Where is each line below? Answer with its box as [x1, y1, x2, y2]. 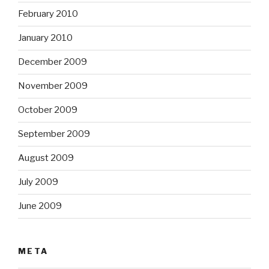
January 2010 [18, 32, 73, 44]
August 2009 [18, 153, 74, 164]
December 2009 [18, 56, 87, 68]
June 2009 [18, 201, 62, 212]
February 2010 [18, 8, 78, 20]
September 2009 [18, 128, 90, 140]
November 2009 [18, 80, 88, 92]
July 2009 [18, 177, 58, 188]
